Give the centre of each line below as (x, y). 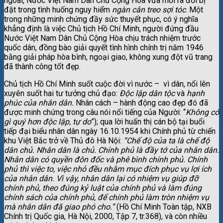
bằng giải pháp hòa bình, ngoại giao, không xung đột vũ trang (108, 57)
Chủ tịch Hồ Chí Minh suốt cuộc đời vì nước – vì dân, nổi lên (107, 84)
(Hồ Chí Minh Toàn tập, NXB (164, 207)
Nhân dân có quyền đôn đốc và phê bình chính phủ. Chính (106, 159)
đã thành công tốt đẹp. (42, 66)
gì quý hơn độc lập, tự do (48, 121)
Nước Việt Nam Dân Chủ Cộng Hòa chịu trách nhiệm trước (102, 38)
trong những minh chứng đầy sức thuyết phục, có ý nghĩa (101, 19)
